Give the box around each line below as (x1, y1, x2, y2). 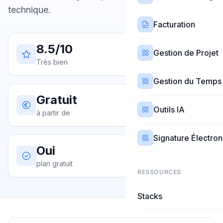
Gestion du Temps (153, 76, 222, 86)
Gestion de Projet (153, 48, 219, 58)
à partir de (36, 109, 70, 117)
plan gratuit (36, 159, 73, 168)
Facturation (153, 19, 195, 29)
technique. (8, 4, 51, 15)
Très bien (36, 58, 68, 66)
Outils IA (153, 105, 185, 114)
